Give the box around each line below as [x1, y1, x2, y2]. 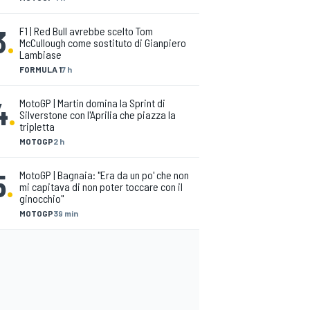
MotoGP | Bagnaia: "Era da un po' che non [19, 168, 189, 181]
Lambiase [19, 48, 62, 61]
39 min [53, 208, 78, 218]
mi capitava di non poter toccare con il [19, 180, 183, 193]
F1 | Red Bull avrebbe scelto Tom [19, 24, 153, 37]
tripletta [19, 120, 55, 133]
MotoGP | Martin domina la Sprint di [19, 96, 165, 109]
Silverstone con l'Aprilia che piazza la [19, 108, 176, 121]
